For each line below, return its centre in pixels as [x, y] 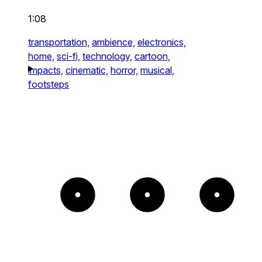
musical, [157, 70]
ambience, [113, 42]
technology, [107, 56]
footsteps [49, 84]
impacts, [46, 70]
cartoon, [152, 56]
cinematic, [87, 70]
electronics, [162, 42]
